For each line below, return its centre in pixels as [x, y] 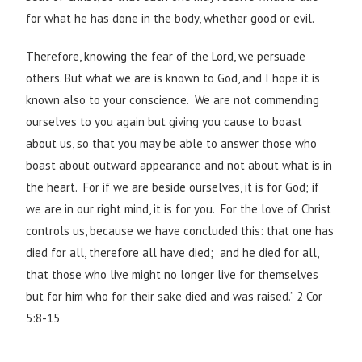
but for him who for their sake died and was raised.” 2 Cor [175, 297]
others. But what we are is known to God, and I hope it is [173, 78]
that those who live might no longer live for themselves [173, 275]
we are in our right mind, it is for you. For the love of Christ [179, 209]
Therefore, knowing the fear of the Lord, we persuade [166, 57]
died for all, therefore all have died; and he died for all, [173, 253]
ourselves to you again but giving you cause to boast [164, 122]
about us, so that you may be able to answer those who [172, 144]
